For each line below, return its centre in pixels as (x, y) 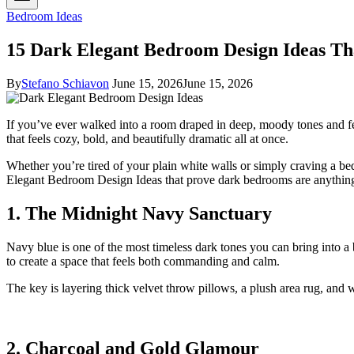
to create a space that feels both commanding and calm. (143, 261)
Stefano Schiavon (65, 83)
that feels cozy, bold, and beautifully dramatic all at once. (147, 138)
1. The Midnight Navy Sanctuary (139, 213)
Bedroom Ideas (44, 16)
